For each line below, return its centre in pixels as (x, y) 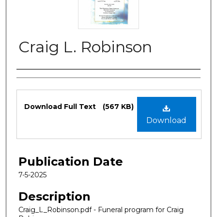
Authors (39, 79)
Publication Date (71, 161)
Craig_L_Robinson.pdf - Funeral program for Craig (101, 209)
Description (54, 196)
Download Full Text (61, 106)
